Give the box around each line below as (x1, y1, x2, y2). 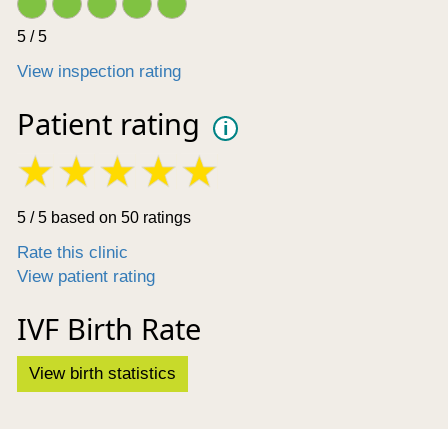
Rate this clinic (17, 243, 128, 263)
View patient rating (17, 267, 155, 287)
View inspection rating (17, 62, 181, 82)
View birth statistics (29, 364, 176, 384)
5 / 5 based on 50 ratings (17, 209, 191, 227)
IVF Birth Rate (17, 309, 201, 349)
